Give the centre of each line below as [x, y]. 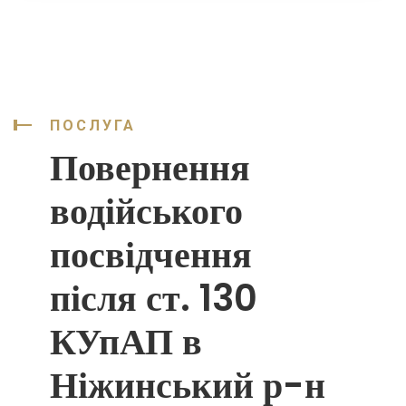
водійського [146, 211]
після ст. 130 [154, 298]
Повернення [150, 168]
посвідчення [151, 255]
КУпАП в [126, 342]
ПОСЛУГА [93, 126]
